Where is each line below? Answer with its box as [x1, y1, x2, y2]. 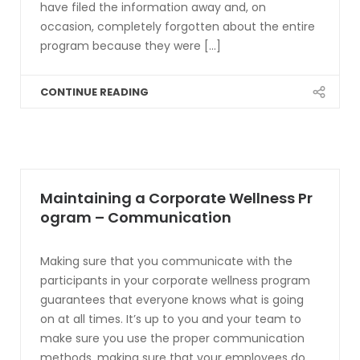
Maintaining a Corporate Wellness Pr [40, 188, 313, 208]
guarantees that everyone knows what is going [40, 292, 304, 308]
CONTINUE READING [40, 84, 149, 100]
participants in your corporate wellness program [40, 272, 310, 288]
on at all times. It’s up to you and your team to [40, 311, 301, 327]
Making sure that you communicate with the [40, 253, 292, 269]
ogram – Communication [40, 207, 231, 227]
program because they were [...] [40, 38, 221, 54]
